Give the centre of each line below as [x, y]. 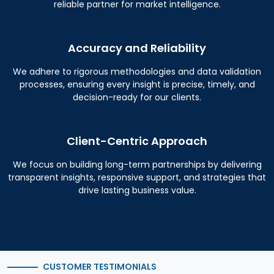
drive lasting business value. [137, 190]
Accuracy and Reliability [137, 48]
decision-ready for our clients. [137, 97]
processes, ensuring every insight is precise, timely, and [137, 84]
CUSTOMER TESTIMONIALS [100, 267]
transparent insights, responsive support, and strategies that [137, 177]
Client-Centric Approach [137, 141]
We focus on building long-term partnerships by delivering [137, 165]
